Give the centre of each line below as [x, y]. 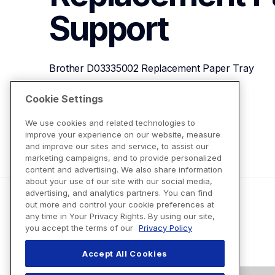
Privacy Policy [165, 228]
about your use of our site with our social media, [119, 181]
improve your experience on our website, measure [123, 135]
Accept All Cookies [125, 254]
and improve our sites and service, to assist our [117, 146]
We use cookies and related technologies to [110, 123]
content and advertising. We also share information [124, 170]
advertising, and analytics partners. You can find [119, 193]
